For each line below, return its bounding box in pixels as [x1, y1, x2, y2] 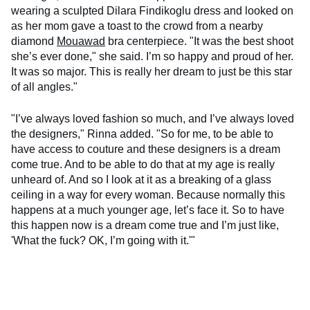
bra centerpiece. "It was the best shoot [105, 35, 293, 47]
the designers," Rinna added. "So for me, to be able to [11, 127, 273, 140]
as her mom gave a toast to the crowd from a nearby [11, 19, 263, 32]
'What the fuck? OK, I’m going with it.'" [11, 234, 195, 246]
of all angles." [11, 80, 77, 93]
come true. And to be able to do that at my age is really [11, 158, 275, 170]
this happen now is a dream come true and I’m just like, [11, 219, 279, 231]
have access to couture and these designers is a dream [11, 143, 280, 155]
